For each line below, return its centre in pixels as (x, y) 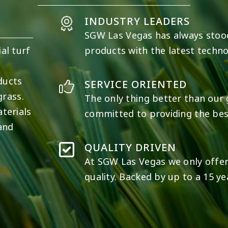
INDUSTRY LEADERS (137, 21)
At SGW (103, 162)
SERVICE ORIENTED (136, 84)
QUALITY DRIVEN (131, 148)
